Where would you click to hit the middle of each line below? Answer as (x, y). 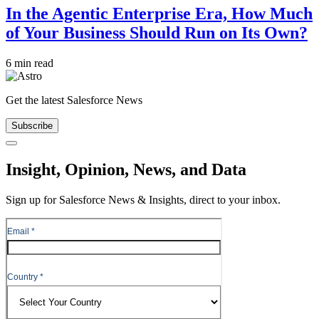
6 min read (30, 63)
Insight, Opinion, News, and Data (126, 170)
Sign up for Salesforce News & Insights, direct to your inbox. (143, 200)
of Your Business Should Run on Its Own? (157, 33)
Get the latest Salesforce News (74, 100)
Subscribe (32, 126)
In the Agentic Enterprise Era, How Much (159, 14)
